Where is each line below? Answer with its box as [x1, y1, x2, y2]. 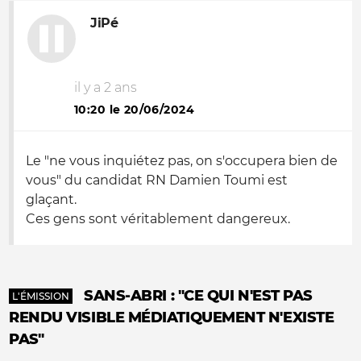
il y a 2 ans [74, 80, 137, 95]
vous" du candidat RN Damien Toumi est [26, 172, 288, 188]
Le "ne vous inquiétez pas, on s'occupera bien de [26, 153, 338, 168]
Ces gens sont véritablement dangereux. [26, 211, 290, 226]
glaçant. [26, 192, 77, 207]
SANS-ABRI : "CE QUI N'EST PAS [84, 287, 313, 305]
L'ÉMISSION [12, 290, 69, 302]
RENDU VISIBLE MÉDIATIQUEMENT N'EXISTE [9, 309, 334, 326]
